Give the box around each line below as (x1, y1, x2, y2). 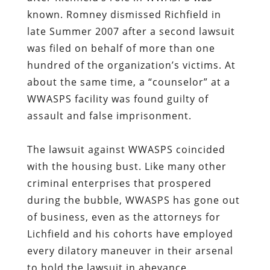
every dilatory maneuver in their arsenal (27, 243, 233, 257)
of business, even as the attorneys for (27, 210, 221, 224)
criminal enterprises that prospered (27, 176, 212, 190)
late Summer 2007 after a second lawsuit (27, 24, 235, 38)
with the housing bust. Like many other (27, 159, 227, 173)
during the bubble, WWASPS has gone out (27, 193, 240, 207)
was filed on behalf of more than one (27, 41, 215, 55)
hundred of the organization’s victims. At (27, 58, 236, 72)
